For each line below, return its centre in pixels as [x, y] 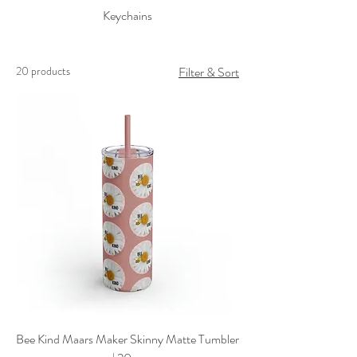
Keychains [127, 16]
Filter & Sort [209, 72]
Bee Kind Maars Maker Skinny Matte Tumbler [127, 339]
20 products [43, 71]
